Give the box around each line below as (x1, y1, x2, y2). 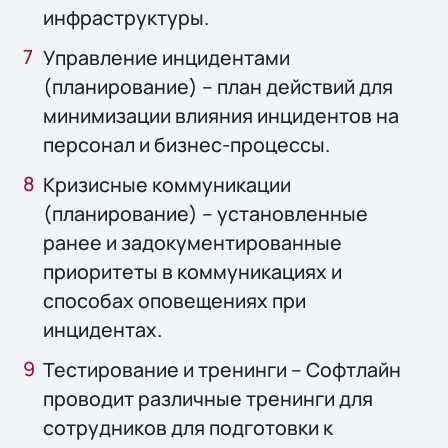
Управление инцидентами (43, 43, 291, 71)
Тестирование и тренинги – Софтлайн (43, 356, 402, 384)
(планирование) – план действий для (43, 72, 394, 100)
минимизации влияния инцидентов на (43, 101, 400, 129)
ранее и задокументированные (43, 228, 343, 256)
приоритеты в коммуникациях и (43, 257, 343, 285)
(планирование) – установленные (43, 199, 369, 227)
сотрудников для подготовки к (43, 414, 334, 442)
